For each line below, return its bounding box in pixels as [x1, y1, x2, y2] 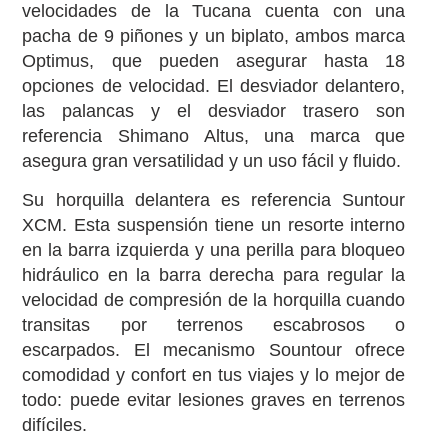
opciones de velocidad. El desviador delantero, [22, 75, 406, 96]
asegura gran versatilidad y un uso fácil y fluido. [22, 150, 402, 171]
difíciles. [22, 415, 88, 436]
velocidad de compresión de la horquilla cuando [22, 290, 406, 311]
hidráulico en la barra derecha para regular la [22, 265, 406, 286]
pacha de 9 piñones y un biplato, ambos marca [22, 25, 406, 46]
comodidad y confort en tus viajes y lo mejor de [22, 365, 406, 386]
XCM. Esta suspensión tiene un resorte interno [22, 215, 406, 236]
